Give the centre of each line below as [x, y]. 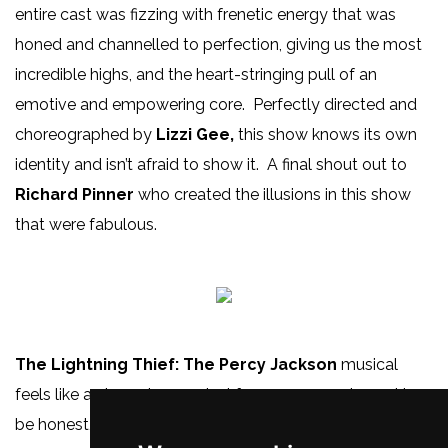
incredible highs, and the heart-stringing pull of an [196, 74]
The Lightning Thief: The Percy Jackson [176, 364]
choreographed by [85, 134]
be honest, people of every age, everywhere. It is [194, 424]
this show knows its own [327, 134]
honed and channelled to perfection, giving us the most [218, 44]
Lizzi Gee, [197, 134]
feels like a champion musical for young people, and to [216, 394]
